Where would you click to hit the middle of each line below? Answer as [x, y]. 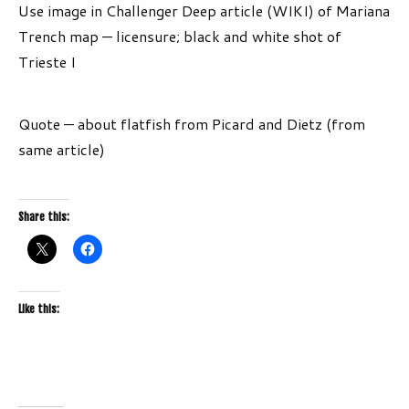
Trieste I [47, 62]
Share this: [44, 217]
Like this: [39, 309]
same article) [62, 150]
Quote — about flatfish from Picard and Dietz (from [192, 124]
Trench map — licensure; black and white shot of [180, 37]
